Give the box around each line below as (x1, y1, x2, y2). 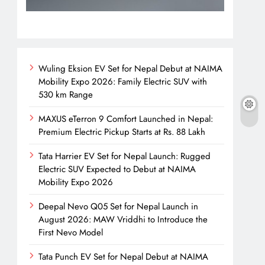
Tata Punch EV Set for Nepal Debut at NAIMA (38, 250, 209, 264)
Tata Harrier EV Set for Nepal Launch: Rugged (38, 150, 211, 163)
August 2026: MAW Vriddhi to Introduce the (38, 213, 208, 227)
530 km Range (38, 88, 93, 102)
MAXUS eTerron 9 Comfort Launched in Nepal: (38, 112, 214, 126)
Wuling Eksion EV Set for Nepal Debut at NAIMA (38, 62, 223, 76)
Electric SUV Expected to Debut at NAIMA (38, 163, 196, 176)
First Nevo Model (38, 226, 104, 240)
